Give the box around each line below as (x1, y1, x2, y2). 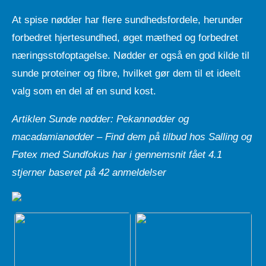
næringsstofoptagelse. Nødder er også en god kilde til (12, 49, 249, 61)
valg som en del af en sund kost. (12, 85, 156, 97)
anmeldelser (109, 166, 166, 178)
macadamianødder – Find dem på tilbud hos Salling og (12, 131, 252, 142)
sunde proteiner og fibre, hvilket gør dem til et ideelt (12, 67, 240, 79)
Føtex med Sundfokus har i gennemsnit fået (12, 148, 208, 160)
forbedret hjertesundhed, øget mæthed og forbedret (12, 31, 238, 43)
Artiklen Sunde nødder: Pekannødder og (12, 113, 189, 125)
